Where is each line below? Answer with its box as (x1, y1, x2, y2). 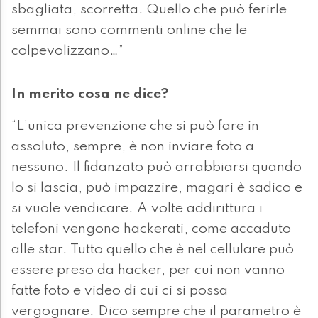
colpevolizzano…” (11, 44, 124, 59)
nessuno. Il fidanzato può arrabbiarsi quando (11, 160, 302, 175)
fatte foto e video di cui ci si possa (11, 284, 228, 299)
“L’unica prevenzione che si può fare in (11, 119, 259, 134)
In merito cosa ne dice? (11, 87, 169, 102)
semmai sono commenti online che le (11, 23, 247, 38)
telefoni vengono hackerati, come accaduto (11, 222, 291, 237)
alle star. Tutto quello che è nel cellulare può (11, 243, 294, 258)
